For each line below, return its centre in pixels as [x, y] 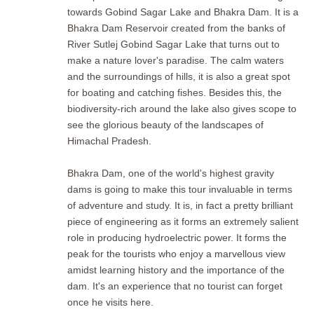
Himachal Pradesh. [109, 142]
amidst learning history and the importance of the [176, 271]
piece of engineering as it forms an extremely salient [183, 222]
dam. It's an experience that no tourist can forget [175, 287]
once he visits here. [110, 303]
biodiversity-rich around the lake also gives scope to [182, 109]
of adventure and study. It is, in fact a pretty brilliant [180, 206]
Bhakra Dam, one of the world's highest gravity [171, 174]
